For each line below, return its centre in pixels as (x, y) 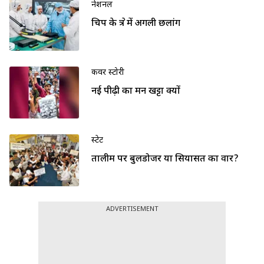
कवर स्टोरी (108, 73)
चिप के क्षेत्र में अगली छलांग (136, 24)
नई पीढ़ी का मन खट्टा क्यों (136, 92)
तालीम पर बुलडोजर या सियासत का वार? (165, 160)
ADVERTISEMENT (132, 209)
